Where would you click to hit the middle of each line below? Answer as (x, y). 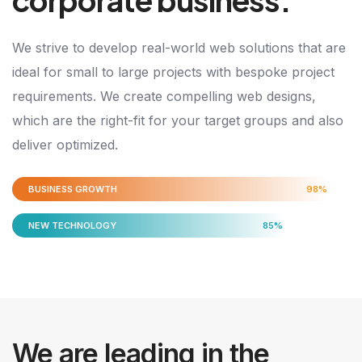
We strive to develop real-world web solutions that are (179, 47)
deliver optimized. (65, 144)
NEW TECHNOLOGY (72, 225)
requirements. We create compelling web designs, (164, 96)
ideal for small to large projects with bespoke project (173, 72)
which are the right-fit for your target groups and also (178, 120)
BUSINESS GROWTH (73, 189)
